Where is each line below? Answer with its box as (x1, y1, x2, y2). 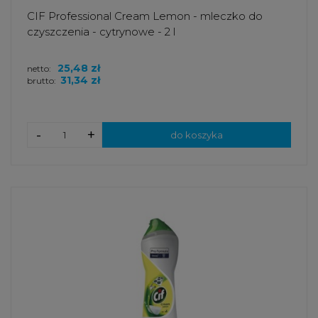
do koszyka (170, 129, 223, 141)
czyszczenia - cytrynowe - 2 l (27, 25, 175, 39)
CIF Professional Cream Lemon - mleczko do (27, 9, 263, 23)
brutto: (27, 75, 56, 87)
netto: (27, 63, 53, 75)
